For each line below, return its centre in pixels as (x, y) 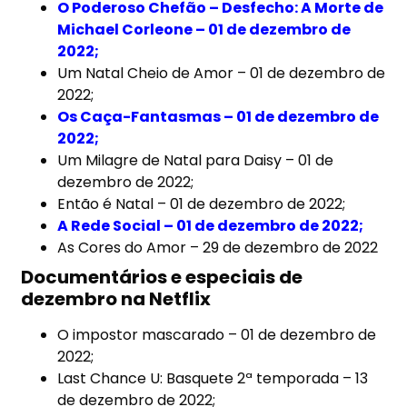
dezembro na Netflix (116, 299)
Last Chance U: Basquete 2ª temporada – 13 (213, 379)
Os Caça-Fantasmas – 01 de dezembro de (218, 117)
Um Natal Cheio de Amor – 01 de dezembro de (222, 74)
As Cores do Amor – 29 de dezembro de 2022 (218, 248)
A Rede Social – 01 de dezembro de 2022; (211, 226)
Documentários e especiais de (162, 278)
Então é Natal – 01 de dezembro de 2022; (202, 204)
